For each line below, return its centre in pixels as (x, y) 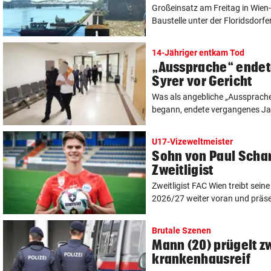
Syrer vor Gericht (202, 80)
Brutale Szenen (182, 230)
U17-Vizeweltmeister (193, 141)
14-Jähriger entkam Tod (198, 52)
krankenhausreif (201, 258)
